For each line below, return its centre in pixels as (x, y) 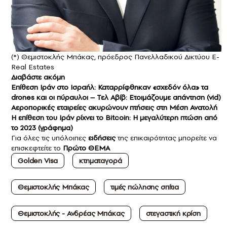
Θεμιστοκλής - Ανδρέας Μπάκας (71, 214)
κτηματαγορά (101, 161)
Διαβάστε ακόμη (39, 77)
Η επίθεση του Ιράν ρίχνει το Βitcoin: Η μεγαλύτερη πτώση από (114, 118)
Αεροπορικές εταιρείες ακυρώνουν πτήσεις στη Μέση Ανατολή (114, 108)
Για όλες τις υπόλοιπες (50, 138)
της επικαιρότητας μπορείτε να (167, 138)
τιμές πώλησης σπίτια (145, 187)
